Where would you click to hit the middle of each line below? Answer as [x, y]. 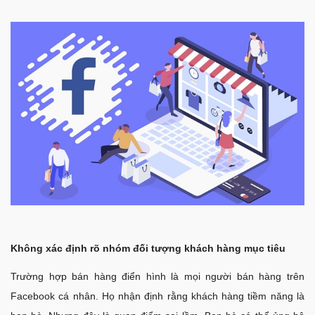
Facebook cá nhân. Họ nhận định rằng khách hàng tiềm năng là [157, 296]
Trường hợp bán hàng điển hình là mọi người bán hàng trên [157, 276]
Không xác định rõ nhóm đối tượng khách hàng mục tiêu [148, 248]
